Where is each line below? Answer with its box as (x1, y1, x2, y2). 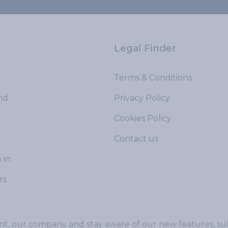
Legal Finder (114, 42, 176, 54)
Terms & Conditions (114, 73, 192, 82)
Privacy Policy (114, 93, 170, 103)
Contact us (114, 134, 158, 144)
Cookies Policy (114, 113, 172, 123)
